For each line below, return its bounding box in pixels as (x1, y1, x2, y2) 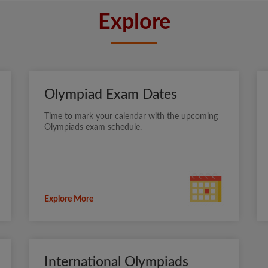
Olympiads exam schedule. (44, 123, 142, 132)
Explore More (44, 195, 93, 204)
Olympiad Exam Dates (44, 87, 177, 102)
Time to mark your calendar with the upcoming (44, 112, 218, 121)
